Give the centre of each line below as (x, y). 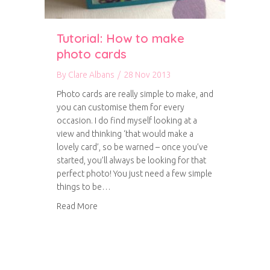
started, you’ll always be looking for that (131, 160)
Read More (77, 206)
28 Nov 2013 (147, 75)
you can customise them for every (121, 107)
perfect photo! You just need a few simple (134, 174)
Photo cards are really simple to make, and (135, 94)
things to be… (84, 187)
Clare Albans (91, 75)
